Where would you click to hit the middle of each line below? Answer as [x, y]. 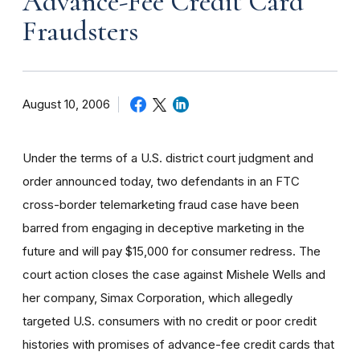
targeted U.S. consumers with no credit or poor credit [170, 321]
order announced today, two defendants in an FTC [161, 181]
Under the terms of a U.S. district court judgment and [168, 157]
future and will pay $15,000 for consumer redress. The [172, 251]
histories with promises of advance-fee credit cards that [178, 344]
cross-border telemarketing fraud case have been [161, 204]
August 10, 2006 [66, 104]
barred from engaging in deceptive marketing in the [164, 227]
